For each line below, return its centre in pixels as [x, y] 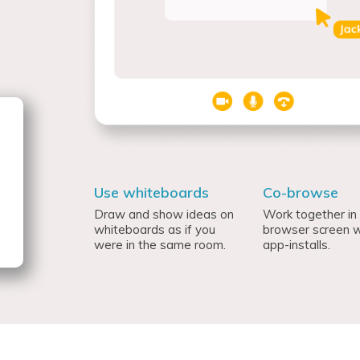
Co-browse [301, 193]
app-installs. [297, 245]
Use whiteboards [151, 193]
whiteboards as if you [154, 230]
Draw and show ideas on [164, 215]
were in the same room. [160, 245]
